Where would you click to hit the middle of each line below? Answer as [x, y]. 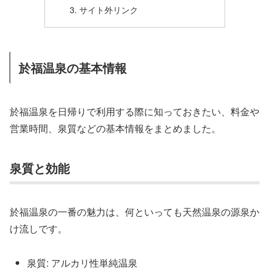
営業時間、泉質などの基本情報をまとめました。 [115, 128]
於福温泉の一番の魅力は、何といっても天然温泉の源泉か [134, 211]
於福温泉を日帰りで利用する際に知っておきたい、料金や [134, 111]
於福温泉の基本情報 [73, 68]
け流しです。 [38, 228]
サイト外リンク [109, 10]
